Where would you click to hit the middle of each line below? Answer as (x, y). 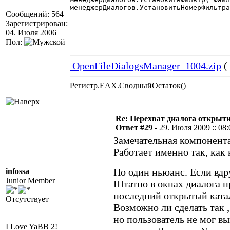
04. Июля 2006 (31, 33)
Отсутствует (27, 199)
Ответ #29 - (137, 128)
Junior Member (30, 180)
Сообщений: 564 (35, 14)
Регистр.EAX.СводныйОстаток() (128, 85)
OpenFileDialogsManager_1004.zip (146, 66)
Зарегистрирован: (37, 23)
